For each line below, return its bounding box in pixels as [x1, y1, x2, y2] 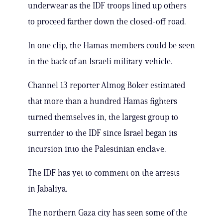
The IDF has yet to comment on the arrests [28, 168, 180, 178]
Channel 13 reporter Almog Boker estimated [28, 80, 185, 91]
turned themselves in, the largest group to [28, 112, 178, 122]
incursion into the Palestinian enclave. [28, 144, 166, 154]
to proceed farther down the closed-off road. [28, 16, 186, 27]
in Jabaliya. [28, 184, 67, 194]
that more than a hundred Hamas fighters [28, 96, 177, 107]
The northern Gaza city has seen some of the [28, 208, 187, 218]
